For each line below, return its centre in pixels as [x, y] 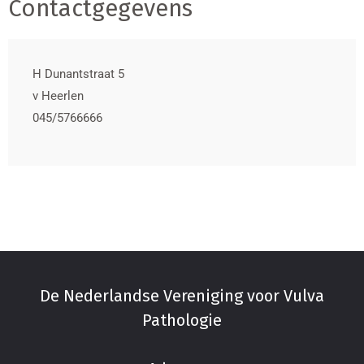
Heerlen [63, 95]
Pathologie [182, 320]
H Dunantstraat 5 [78, 74]
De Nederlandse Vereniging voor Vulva [182, 295]
